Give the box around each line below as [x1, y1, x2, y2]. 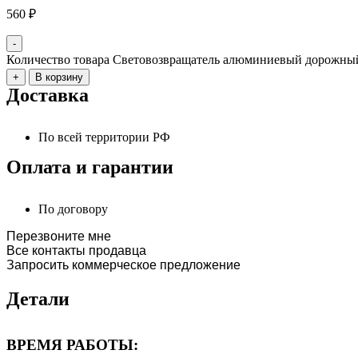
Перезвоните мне [6, 229, 111, 244]
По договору [38, 202, 108, 217]
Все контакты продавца [6, 244, 146, 258]
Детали [6, 288, 70, 310]
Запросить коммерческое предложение [6, 258, 241, 272]
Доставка [6, 85, 89, 106]
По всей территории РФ [38, 130, 170, 145]
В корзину [35, 71, 83, 84]
